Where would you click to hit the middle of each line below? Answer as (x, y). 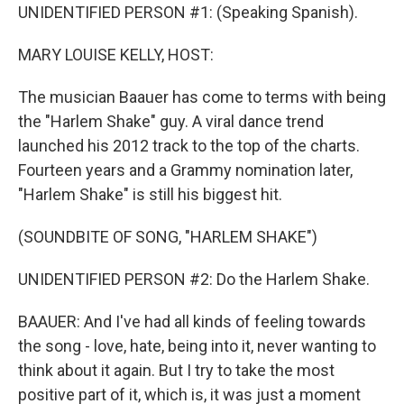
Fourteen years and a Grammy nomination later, (185, 170)
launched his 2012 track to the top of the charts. (189, 146)
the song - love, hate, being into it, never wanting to (197, 346)
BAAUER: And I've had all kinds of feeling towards (192, 321)
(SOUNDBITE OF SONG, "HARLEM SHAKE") (168, 237)
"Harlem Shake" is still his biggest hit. (150, 194)
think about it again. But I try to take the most (176, 370)
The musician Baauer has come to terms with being (202, 97)
